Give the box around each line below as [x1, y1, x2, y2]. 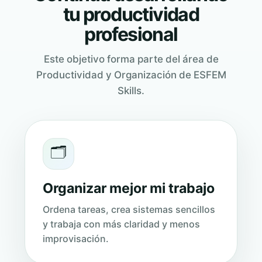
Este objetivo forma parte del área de [43, 53, 219, 65]
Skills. [118, 85, 144, 97]
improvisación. [43, 233, 109, 245]
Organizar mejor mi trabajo [43, 180, 215, 197]
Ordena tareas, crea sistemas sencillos [43, 204, 215, 216]
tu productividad [63, 3, 199, 26]
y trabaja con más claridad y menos [43, 218, 200, 230]
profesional [84, 23, 178, 46]
